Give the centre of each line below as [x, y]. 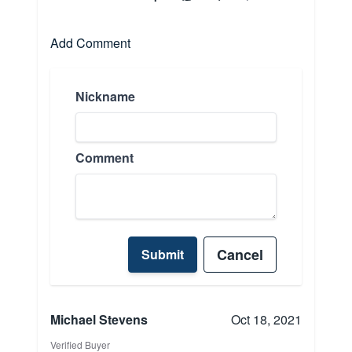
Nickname [105, 97]
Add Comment [90, 43]
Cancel [240, 255]
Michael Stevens [99, 320]
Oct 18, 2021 [266, 320]
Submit [163, 255]
